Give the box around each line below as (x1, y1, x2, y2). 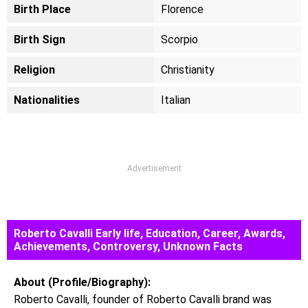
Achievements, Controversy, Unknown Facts (14, 240, 243, 253)
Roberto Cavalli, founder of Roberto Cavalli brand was (14, 293, 272, 306)
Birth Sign (14, 33, 65, 46)
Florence (161, 3, 203, 16)
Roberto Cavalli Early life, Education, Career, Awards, (14, 227, 285, 240)
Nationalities (14, 93, 80, 107)
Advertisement (126, 164, 181, 173)
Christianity (161, 63, 214, 76)
